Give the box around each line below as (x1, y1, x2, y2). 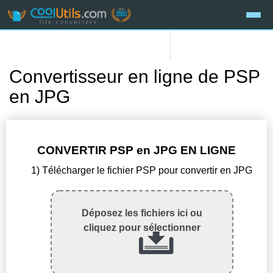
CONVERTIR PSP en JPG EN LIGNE (37, 144, 236, 157)
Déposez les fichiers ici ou (81, 208, 202, 219)
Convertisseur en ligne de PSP (9, 66, 260, 87)
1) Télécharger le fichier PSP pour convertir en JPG (31, 165, 253, 176)
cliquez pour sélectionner (83, 222, 200, 233)
